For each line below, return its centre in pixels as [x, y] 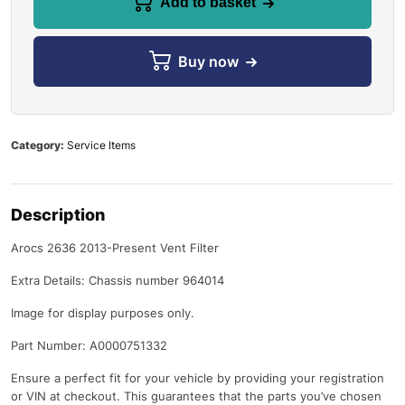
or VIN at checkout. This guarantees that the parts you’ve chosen [196, 396]
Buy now [208, 61]
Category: [39, 145]
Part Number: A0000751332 [89, 345]
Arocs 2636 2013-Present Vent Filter [115, 247]
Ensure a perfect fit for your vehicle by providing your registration [198, 377]
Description [58, 214]
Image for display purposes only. [103, 312]
